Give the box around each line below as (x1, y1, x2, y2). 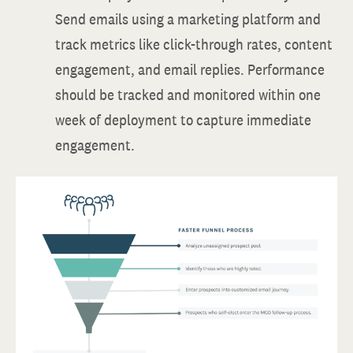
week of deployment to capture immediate (55, 110, 311, 130)
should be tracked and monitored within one (55, 84, 321, 105)
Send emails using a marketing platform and (55, 9, 321, 29)
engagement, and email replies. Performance (55, 59, 325, 80)
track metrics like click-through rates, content (55, 34, 333, 54)
